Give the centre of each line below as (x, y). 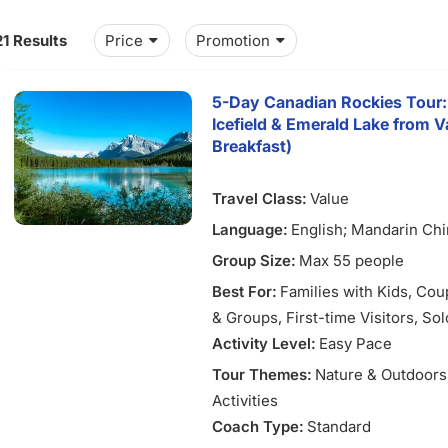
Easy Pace (355, 343)
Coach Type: (258, 426)
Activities (245, 400)
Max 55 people (351, 260)
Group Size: (254, 260)
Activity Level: (264, 343)
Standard (339, 426)
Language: (250, 229)
